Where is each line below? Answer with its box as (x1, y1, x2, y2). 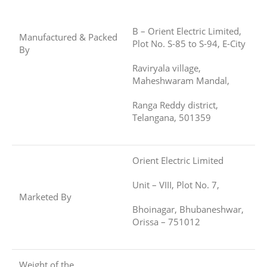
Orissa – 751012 (132, 215, 200, 228)
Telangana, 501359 (132, 111, 211, 123)
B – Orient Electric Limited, (132, 24, 241, 37)
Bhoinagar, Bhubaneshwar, (132, 203, 244, 215)
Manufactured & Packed (19, 30, 117, 43)
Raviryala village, (132, 61, 201, 74)
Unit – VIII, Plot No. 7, (132, 178, 219, 191)
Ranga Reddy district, (132, 98, 218, 111)
